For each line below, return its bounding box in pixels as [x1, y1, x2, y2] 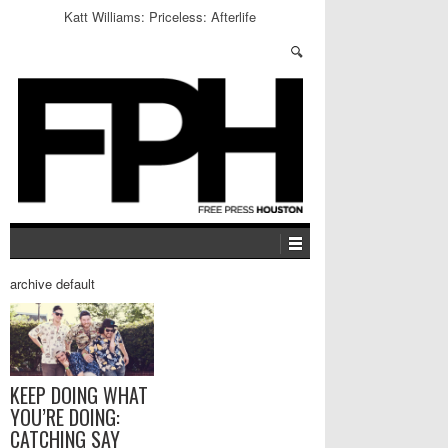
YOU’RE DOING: [10, 401, 120, 432]
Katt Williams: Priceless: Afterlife [64, 7, 256, 26]
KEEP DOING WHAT [10, 379, 148, 410]
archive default [10, 274, 95, 293]
